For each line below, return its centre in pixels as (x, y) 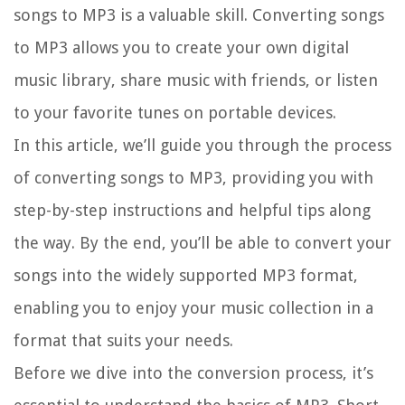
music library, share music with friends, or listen (196, 80)
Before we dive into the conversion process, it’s (193, 373)
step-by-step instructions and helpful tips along (192, 211)
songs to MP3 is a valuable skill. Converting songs (199, 15)
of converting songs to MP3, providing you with (193, 178)
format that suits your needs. (123, 341)
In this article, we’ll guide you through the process (202, 146)
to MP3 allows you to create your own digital (181, 48)
